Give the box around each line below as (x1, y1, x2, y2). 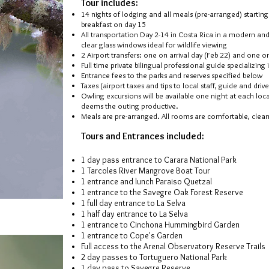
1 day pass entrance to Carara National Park (81, 154, 237, 165)
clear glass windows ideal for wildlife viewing (81, 40, 227, 49)
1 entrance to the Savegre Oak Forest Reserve (81, 187, 243, 198)
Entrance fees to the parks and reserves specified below (81, 70, 262, 80)
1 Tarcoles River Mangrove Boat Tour (81, 165, 210, 176)
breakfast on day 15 (81, 19, 146, 29)
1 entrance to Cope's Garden (81, 230, 183, 241)
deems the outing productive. (81, 101, 178, 110)
